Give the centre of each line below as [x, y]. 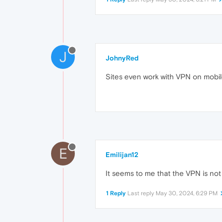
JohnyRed [122, 58]
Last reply [141, 194]
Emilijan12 [122, 155]
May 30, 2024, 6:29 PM [187, 194]
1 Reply [116, 194]
